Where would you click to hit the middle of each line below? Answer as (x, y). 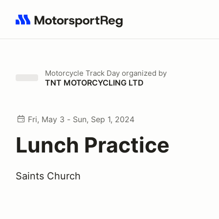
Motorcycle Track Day (82, 73)
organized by (143, 73)
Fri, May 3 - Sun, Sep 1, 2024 (81, 119)
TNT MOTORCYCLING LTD (94, 83)
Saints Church (48, 176)
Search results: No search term (72, 25)
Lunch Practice (93, 145)
